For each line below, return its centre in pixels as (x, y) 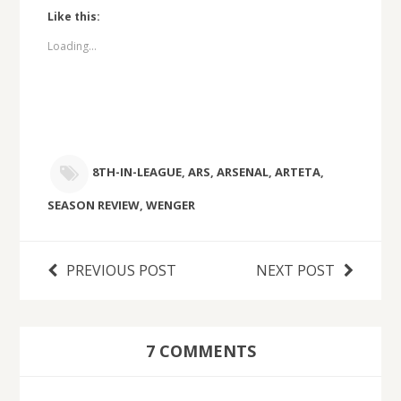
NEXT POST (296, 270)
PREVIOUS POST (121, 270)
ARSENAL (242, 172)
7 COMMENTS (200, 351)
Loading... (72, 47)
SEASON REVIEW (93, 205)
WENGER (170, 205)
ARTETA (297, 172)
